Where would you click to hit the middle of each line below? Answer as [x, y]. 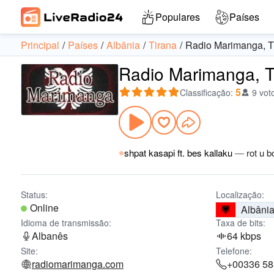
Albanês [50, 236]
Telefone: [234, 251]
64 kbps [244, 236]
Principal [40, 45]
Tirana [163, 45]
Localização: [240, 194]
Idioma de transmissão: [66, 223]
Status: [34, 194]
